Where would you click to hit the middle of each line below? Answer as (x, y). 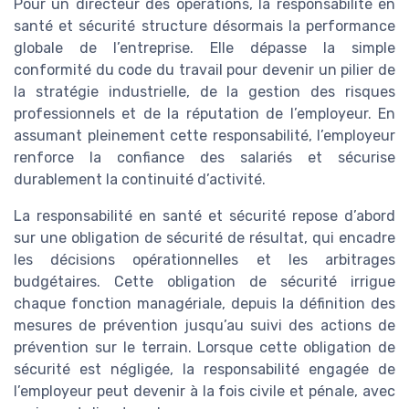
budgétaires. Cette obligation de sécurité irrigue (204, 282)
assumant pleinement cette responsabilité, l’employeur (204, 136)
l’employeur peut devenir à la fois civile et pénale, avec (204, 391)
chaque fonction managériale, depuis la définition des (204, 304)
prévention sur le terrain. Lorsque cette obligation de (204, 347)
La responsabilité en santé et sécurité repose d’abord (204, 216)
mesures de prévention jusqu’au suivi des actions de (204, 325)
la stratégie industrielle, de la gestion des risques (204, 92)
